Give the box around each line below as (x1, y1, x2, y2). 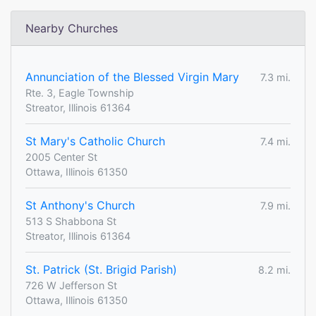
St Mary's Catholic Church (25, 134, 165, 149)
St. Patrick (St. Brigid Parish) (25, 262, 177, 277)
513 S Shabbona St (25, 215, 116, 228)
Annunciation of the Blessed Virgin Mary (25, 70, 239, 85)
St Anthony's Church (25, 198, 135, 213)
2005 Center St (25, 151, 97, 164)
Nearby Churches (25, 21, 118, 36)
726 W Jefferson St (25, 279, 117, 292)
